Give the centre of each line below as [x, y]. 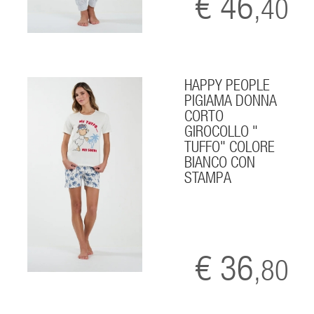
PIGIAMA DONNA [231, 100]
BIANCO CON [220, 162]
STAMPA [208, 177]
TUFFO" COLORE [230, 146]
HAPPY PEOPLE [227, 84]
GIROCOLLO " [221, 131]
